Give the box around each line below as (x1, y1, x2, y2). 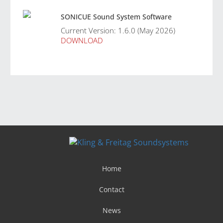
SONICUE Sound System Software (61, 12, 172, 21)
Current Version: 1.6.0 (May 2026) (61, 25, 176, 35)
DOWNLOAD (61, 35, 104, 45)
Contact (99, 184, 124, 194)
